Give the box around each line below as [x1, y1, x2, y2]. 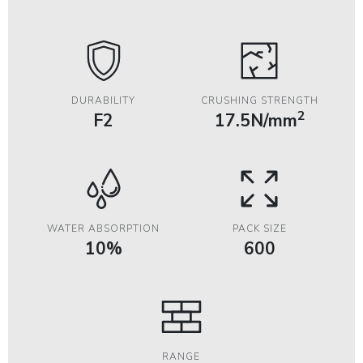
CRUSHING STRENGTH [200, 94, 318, 107]
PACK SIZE [232, 222, 287, 235]
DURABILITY [71, 94, 136, 107]
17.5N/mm [214, 109, 297, 132]
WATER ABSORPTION [47, 222, 160, 235]
